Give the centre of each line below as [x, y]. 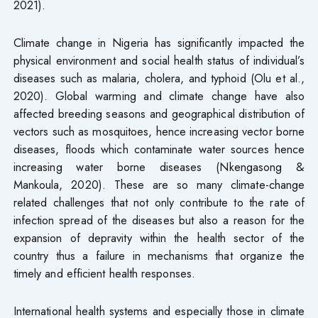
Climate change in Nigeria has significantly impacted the [159, 42]
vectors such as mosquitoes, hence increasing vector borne [159, 131]
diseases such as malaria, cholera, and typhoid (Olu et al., [159, 78]
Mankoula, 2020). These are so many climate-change [159, 184]
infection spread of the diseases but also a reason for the [159, 220]
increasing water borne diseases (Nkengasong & [159, 166]
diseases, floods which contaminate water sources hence [159, 149]
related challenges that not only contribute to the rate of [159, 202]
